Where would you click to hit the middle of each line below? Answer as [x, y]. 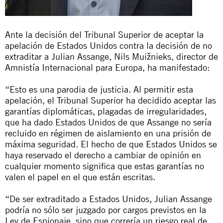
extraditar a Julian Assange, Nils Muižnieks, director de [111, 56]
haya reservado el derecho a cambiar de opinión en [103, 155]
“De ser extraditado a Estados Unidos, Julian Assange [109, 199]
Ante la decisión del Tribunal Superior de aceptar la [104, 34]
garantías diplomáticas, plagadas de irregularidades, [106, 111]
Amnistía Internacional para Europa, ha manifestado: [107, 67]
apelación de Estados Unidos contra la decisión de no [109, 45]
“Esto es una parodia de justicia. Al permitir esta [99, 89]
